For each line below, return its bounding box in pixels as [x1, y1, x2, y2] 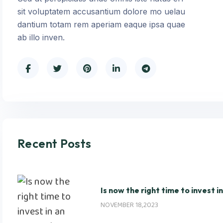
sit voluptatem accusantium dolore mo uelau [17, 6, 185, 16]
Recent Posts [17, 136, 92, 151]
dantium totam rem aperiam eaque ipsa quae [17, 19, 185, 29]
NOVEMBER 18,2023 [101, 199, 158, 212]
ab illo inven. [17, 32, 65, 42]
